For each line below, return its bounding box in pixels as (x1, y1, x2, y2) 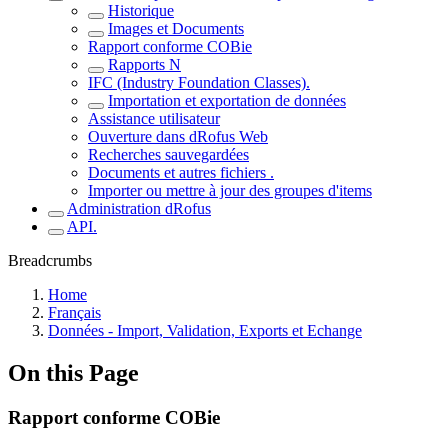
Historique (108, 2, 174, 19)
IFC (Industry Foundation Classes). (88, 74, 310, 91)
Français (48, 304, 101, 321)
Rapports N (108, 56, 181, 73)
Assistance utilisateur (88, 110, 220, 127)
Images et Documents (108, 20, 244, 37)
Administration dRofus (67, 200, 211, 217)
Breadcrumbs (8, 252, 92, 269)
